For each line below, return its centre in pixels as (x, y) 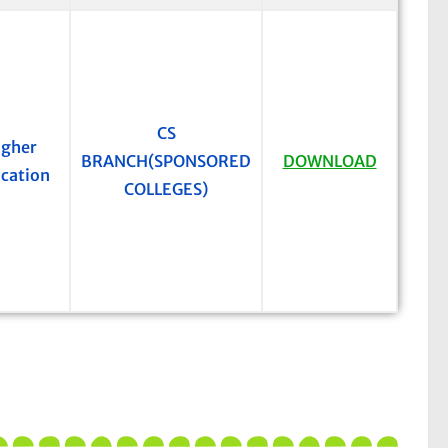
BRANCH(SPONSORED (166, 161)
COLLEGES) (166, 189)
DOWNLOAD (329, 161)
